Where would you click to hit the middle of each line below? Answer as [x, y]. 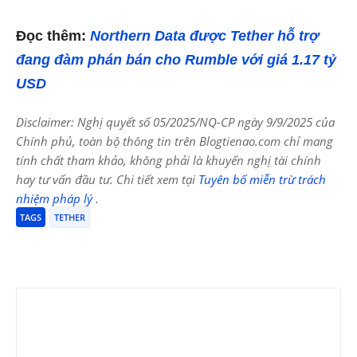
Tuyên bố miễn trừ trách [262, 179]
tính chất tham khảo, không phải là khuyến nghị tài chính [169, 160]
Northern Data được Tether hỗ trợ [204, 35]
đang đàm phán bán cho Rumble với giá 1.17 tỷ [176, 59]
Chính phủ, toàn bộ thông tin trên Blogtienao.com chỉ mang [175, 141]
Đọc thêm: [53, 35]
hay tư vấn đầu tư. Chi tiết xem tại [107, 179]
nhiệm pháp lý [56, 198]
